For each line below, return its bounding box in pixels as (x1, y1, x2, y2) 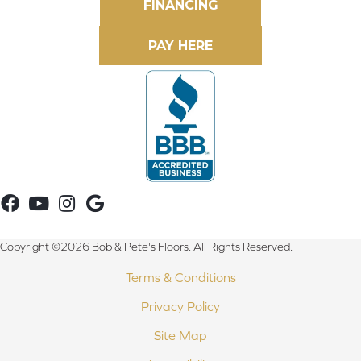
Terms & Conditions (125, 270, 236, 285)
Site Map (154, 328, 207, 343)
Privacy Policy (141, 299, 220, 314)
